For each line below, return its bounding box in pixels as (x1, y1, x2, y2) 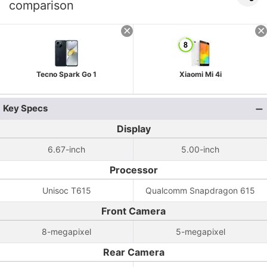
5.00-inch (181, 144, 219, 154)
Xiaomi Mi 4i (179, 70, 222, 79)
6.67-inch (48, 144, 85, 154)
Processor (109, 164, 158, 176)
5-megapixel (175, 226, 225, 237)
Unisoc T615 (42, 185, 91, 195)
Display (116, 123, 151, 135)
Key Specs (3, 103, 48, 114)
